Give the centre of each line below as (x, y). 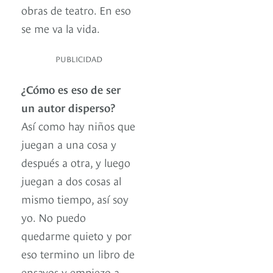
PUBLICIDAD (79, 59)
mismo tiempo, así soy (75, 199)
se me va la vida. (61, 28)
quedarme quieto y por (76, 235)
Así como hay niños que (78, 126)
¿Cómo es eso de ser (71, 89)
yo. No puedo (54, 217)
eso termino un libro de (78, 253)
